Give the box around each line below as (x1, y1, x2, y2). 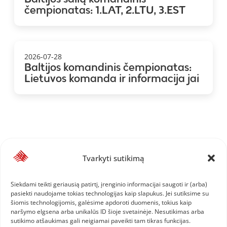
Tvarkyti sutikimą (83, 153, 144, 163)
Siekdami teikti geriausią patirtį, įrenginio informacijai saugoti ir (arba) (11, 180, 207, 188)
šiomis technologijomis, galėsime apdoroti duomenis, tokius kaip (11, 198, 192, 207)
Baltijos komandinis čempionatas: (24, 60, 192, 74)
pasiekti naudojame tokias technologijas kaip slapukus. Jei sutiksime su (11, 189, 209, 198)
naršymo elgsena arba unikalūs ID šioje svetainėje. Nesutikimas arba (11, 207, 204, 216)
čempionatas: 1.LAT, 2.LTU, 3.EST (24, 3, 185, 17)
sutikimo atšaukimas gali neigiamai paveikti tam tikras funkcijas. (11, 216, 191, 225)
